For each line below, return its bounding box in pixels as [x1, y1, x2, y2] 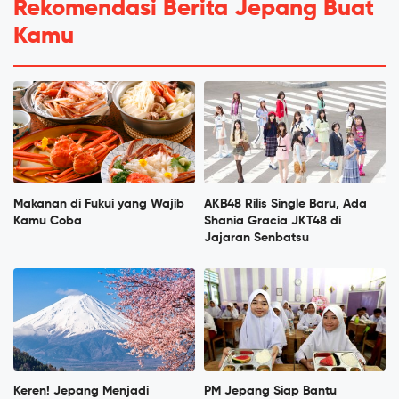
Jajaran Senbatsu [204, 231, 309, 244]
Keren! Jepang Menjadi [13, 385, 149, 397]
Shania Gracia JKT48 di [204, 214, 341, 227]
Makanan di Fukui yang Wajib [13, 197, 184, 210]
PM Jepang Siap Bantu [204, 385, 337, 397]
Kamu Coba [13, 214, 82, 227]
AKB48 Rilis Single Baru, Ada [204, 197, 367, 210]
